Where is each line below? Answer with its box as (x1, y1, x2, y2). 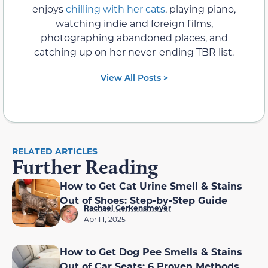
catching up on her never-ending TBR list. (34, 45, 234, 59)
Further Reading (12, 154, 158, 180)
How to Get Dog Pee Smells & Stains (60, 245, 242, 258)
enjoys (32, 2, 66, 16)
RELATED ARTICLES (12, 145, 98, 157)
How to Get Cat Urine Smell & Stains (60, 179, 242, 193)
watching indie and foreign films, (55, 17, 213, 30)
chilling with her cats (66, 2, 165, 16)
